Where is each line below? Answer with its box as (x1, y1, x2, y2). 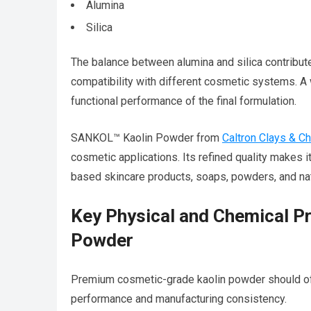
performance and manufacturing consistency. (71, 292, 287, 306)
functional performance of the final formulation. (71, 94, 296, 108)
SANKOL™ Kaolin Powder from (71, 131, 222, 145)
